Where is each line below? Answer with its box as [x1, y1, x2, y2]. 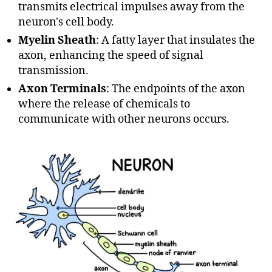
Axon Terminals [18, 81, 106, 96]
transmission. [18, 63, 89, 78]
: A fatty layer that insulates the [96, 33, 255, 47]
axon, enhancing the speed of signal [18, 48, 203, 63]
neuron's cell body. [18, 15, 114, 29]
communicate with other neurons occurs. [18, 112, 229, 126]
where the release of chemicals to [18, 97, 190, 111]
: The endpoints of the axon [106, 81, 245, 96]
